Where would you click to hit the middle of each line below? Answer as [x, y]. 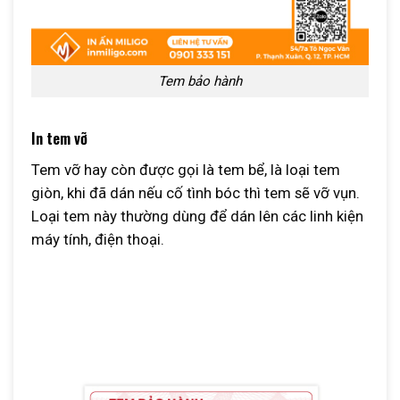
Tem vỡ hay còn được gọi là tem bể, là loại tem [186, 169]
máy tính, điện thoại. [98, 239]
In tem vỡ [59, 138]
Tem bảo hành [200, 81]
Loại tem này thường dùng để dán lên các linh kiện [197, 216]
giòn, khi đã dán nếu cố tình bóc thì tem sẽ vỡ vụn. [196, 192]
